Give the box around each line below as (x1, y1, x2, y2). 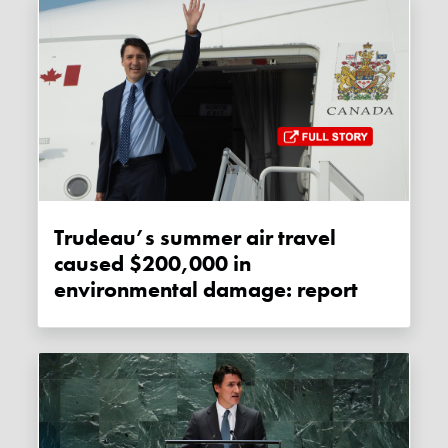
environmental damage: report (54, 276, 359, 305)
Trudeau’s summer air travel (54, 224, 337, 253)
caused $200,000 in (54, 250, 252, 279)
